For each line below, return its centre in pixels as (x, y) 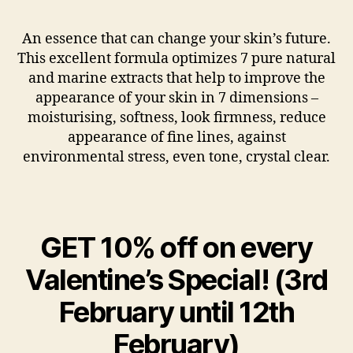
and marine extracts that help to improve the (176, 78)
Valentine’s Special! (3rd (176, 280)
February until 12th (176, 312)
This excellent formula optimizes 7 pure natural (176, 58)
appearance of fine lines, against (176, 137)
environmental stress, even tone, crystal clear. (176, 157)
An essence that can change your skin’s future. (176, 39)
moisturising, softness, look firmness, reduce (176, 117)
